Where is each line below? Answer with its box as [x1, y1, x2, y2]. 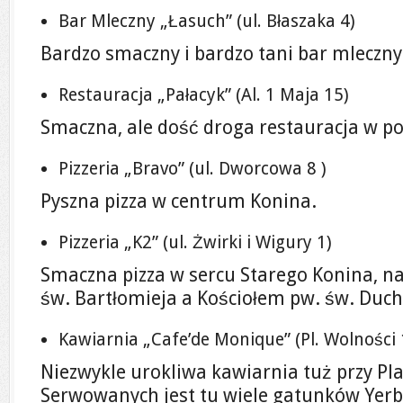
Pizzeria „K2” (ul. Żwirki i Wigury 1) [58, 232, 332, 253]
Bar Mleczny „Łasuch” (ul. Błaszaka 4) [58, 11, 355, 31]
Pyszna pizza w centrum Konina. [40, 190, 317, 212]
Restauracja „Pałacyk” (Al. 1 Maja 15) [58, 85, 349, 105]
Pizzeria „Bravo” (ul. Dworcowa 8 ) [58, 158, 327, 179]
